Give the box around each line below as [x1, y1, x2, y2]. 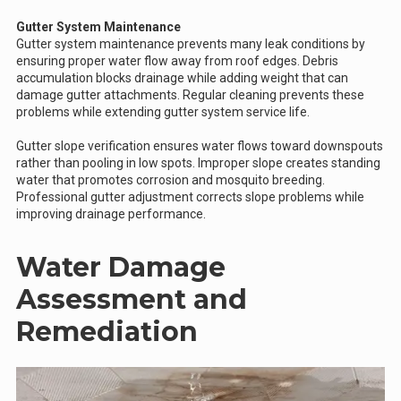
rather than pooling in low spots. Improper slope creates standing [16, 155, 380, 170]
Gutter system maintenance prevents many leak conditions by [16, 36, 365, 51]
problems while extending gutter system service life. [16, 104, 310, 119]
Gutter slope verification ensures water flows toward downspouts [16, 138, 383, 153]
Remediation [16, 314, 198, 348]
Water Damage [16, 250, 226, 284]
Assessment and [16, 282, 247, 316]
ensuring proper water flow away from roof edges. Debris [16, 53, 338, 68]
